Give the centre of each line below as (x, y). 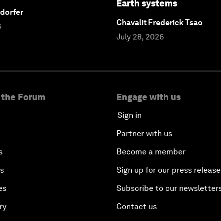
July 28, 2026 (140, 37)
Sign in (129, 115)
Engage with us (148, 97)
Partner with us (144, 133)
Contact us (137, 206)
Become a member (151, 151)
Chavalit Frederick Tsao (160, 22)
